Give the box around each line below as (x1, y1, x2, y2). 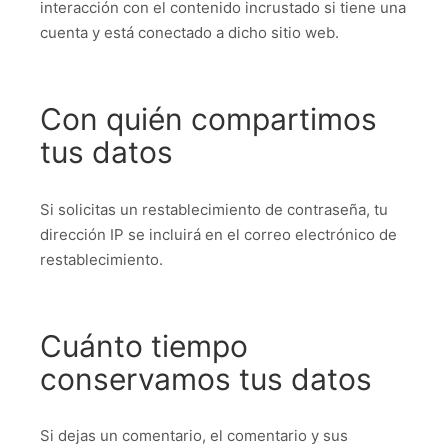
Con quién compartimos (40, 101, 377, 137)
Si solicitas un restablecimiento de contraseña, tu (40, 199, 388, 219)
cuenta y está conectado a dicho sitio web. (40, 23, 339, 43)
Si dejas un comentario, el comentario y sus (40, 426, 348, 446)
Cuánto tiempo (40, 327, 248, 364)
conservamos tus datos (40, 360, 372, 397)
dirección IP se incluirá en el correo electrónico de (40, 224, 397, 244)
